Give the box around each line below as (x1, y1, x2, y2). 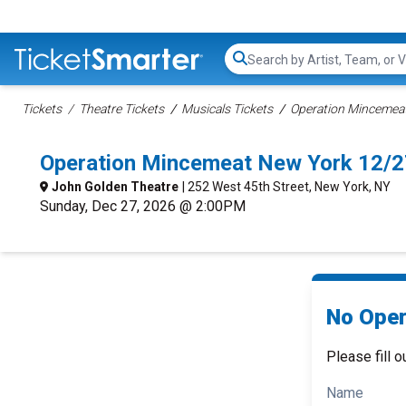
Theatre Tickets (79, 101, 164, 116)
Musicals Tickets (181, 101, 273, 116)
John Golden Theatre (52, 179, 179, 194)
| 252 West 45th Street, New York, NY (182, 179, 391, 194)
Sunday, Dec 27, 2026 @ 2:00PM (40, 198, 246, 215)
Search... (246, 59, 298, 77)
